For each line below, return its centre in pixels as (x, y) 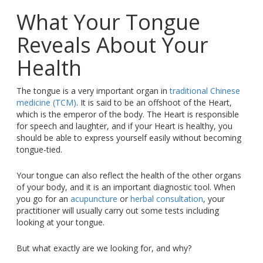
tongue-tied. (39, 150)
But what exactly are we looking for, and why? (104, 248)
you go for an (43, 199)
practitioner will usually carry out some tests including (117, 211)
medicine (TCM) (46, 103)
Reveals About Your (112, 45)
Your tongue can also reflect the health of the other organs (129, 176)
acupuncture (94, 199)
